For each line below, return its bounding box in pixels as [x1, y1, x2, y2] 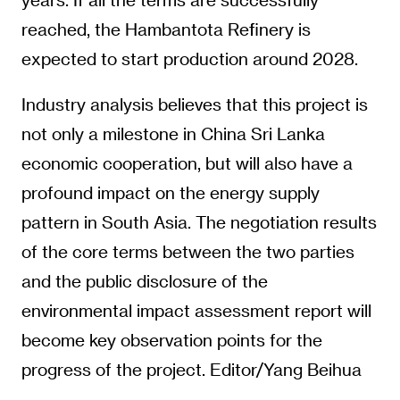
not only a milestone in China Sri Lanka [21, 123, 325, 145]
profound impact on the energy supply [21, 182, 320, 204]
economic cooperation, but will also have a [21, 153, 353, 174]
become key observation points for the [21, 329, 322, 351]
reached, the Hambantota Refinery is [21, 19, 311, 40]
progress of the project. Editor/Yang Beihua [21, 359, 362, 380]
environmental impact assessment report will [21, 300, 371, 321]
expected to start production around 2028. [21, 48, 358, 70]
